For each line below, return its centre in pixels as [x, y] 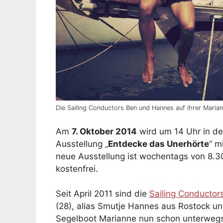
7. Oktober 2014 [104, 131]
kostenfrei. [77, 168]
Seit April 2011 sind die [103, 194]
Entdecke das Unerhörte [159, 144]
